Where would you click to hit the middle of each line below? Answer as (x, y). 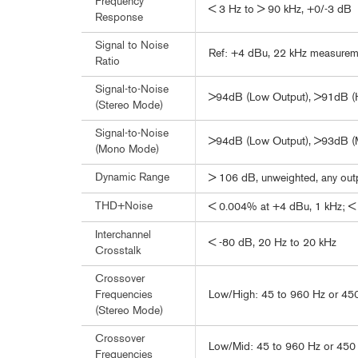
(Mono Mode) (127, 150)
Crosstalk (118, 251)
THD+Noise (124, 207)
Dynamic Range (132, 178)
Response (119, 18)
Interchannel (123, 235)
